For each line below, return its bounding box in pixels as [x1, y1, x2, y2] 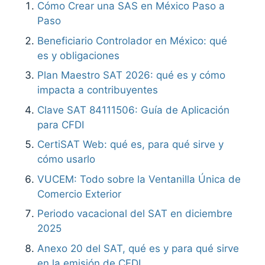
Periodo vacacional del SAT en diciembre [37, 208, 233, 220]
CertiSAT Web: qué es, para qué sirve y [37, 138, 224, 151]
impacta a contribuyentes [37, 84, 159, 96]
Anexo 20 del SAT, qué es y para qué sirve [37, 242, 240, 254]
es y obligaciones [37, 49, 120, 62]
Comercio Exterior [37, 188, 122, 200]
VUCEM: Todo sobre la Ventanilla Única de [37, 173, 241, 185]
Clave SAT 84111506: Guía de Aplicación [37, 104, 230, 116]
